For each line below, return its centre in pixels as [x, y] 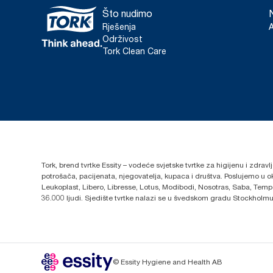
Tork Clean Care [134, 51]
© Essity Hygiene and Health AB [167, 262]
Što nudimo [127, 13]
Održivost [122, 39]
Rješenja [119, 27]
